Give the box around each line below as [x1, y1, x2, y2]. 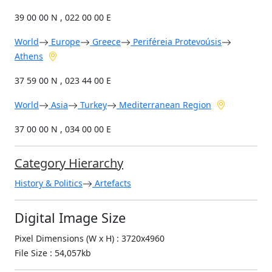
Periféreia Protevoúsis [131, 35, 222, 47]
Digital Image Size [15, 208, 126, 226]
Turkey [78, 98, 107, 110]
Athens [15, 50, 43, 62]
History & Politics [15, 177, 83, 189]
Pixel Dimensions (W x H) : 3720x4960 [15, 232, 165, 244]
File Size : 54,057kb [15, 246, 91, 259]
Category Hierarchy [15, 154, 123, 171]
